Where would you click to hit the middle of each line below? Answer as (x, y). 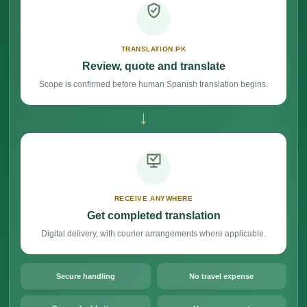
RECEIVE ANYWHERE (153, 198)
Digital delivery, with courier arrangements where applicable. (153, 234)
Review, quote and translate (153, 66)
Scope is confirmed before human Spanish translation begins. (153, 84)
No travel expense (222, 276)
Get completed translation (153, 216)
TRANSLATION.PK (153, 49)
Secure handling (85, 276)
